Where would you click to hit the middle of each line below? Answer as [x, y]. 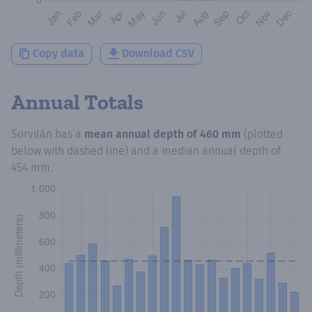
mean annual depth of [142, 134]
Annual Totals [77, 102]
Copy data [58, 54]
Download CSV [158, 54]
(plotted [263, 134]
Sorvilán [32, 134]
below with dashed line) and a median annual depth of [146, 150]
